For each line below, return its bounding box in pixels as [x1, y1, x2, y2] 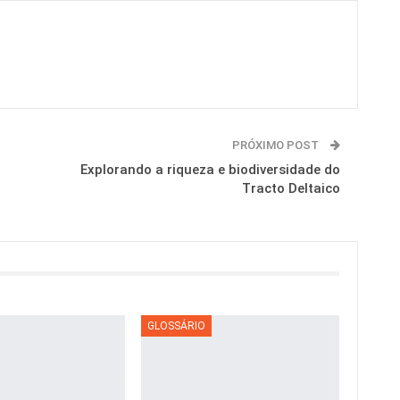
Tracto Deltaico [241, 180, 340, 197]
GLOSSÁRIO [147, 319, 206, 332]
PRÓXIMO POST [231, 138, 321, 153]
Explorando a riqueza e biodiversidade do [79, 162, 340, 179]
